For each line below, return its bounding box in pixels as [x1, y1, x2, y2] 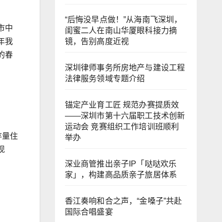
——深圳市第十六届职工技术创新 [64, 111, 185, 120]
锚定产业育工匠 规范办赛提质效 [64, 101, 179, 109]
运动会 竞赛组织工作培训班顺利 [64, 122, 179, 131]
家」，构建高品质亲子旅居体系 [64, 170, 177, 179]
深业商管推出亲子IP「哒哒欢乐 [64, 160, 177, 168]
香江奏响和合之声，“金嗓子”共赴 [64, 197, 182, 205]
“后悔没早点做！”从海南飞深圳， [64, 15, 182, 24]
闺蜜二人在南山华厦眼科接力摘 [64, 26, 177, 35]
